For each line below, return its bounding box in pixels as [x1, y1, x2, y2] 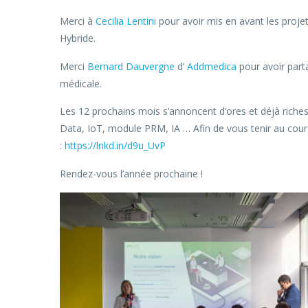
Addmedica [187, 59, 236, 73]
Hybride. [60, 32, 96, 45]
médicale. [60, 76, 102, 90]
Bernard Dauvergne [87, 59, 175, 73]
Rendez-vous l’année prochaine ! [60, 166, 203, 180]
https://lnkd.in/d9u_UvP [65, 139, 166, 153]
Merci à [60, 14, 96, 28]
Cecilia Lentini [96, 14, 156, 28]
